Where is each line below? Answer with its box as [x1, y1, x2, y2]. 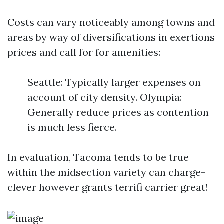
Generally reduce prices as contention [27, 106, 209, 119]
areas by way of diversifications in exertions [7, 31, 215, 44]
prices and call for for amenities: [7, 46, 160, 59]
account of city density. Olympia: [27, 91, 182, 104]
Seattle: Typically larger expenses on [27, 76, 201, 89]
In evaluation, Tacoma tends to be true [7, 151, 189, 164]
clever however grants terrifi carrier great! [7, 181, 208, 194]
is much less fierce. [27, 121, 117, 134]
